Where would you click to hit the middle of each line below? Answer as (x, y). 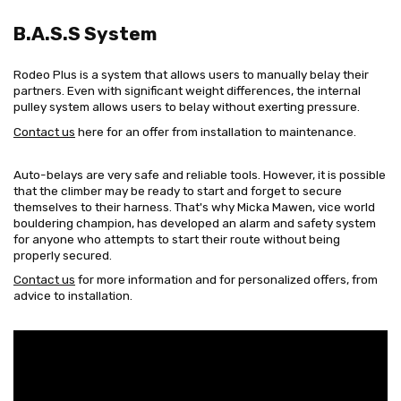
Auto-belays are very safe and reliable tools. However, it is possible (200, 174)
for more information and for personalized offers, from (226, 280)
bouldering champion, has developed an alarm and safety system (195, 222)
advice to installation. (73, 296)
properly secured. (63, 255)
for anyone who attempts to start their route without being (177, 239)
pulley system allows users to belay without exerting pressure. (187, 107)
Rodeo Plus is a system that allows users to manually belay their (191, 75)
